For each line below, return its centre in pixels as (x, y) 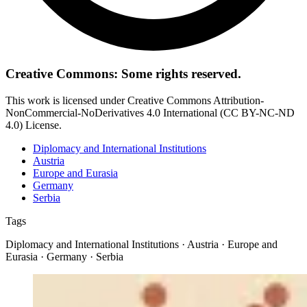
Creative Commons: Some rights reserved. (123, 73)
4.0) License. (34, 125)
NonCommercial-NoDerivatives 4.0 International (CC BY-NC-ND (150, 112)
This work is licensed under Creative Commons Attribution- (135, 100)
